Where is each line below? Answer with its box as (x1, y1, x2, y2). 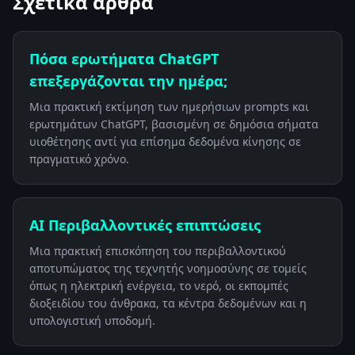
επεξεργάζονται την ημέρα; (29, 71, 227, 90)
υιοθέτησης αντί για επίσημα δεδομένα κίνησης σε (29, 134, 301, 149)
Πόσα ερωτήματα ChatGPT (29, 49, 219, 68)
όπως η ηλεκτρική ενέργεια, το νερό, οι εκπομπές (29, 278, 288, 293)
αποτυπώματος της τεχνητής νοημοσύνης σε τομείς (29, 261, 307, 276)
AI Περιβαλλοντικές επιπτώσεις (29, 216, 261, 235)
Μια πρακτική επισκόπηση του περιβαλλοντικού (29, 243, 286, 258)
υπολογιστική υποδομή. (29, 313, 155, 328)
